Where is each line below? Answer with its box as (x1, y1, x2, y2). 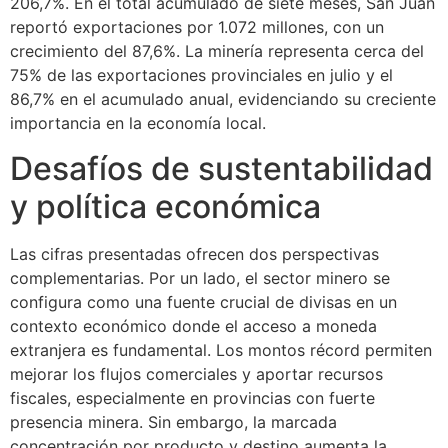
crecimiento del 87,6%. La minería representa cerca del (10, 41, 424, 62)
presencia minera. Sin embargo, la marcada (10, 411, 337, 432)
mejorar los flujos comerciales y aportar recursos (10, 363, 383, 384)
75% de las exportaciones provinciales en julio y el (10, 65, 393, 86)
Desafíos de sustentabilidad (10, 148, 433, 188)
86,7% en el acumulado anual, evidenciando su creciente (10, 89, 436, 110)
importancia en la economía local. (10, 113, 266, 134)
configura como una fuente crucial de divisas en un (10, 291, 397, 312)
